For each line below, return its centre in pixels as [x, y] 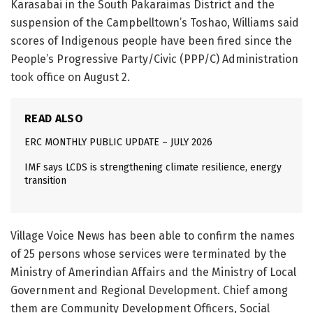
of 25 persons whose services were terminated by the [148, 254]
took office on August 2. [70, 78]
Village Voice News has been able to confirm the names [153, 236]
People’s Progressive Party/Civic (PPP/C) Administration [154, 59]
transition [45, 181]
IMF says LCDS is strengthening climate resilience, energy [153, 168]
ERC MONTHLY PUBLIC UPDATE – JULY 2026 [118, 143]
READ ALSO [54, 119]
